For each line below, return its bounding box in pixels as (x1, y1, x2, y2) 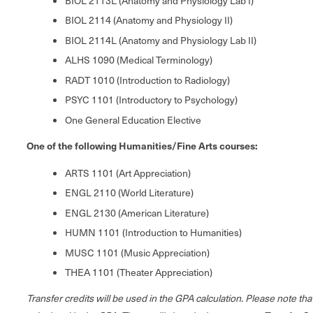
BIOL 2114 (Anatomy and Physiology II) (65, 13, 233, 28)
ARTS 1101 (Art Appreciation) (65, 165, 191, 180)
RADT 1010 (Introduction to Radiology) (65, 72, 230, 87)
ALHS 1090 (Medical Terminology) (65, 52, 212, 68)
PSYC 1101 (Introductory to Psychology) (65, 92, 238, 108)
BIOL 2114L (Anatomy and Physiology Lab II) (65, 32, 256, 48)
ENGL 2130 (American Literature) (65, 205, 209, 220)
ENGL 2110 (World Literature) (65, 185, 194, 201)
